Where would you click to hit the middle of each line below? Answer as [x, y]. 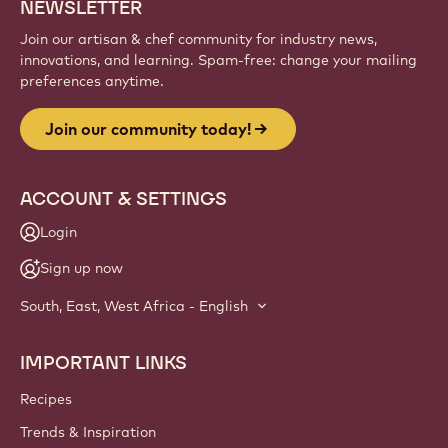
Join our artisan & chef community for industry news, [198, 312]
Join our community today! [148, 402]
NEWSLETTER [81, 281]
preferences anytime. [92, 354]
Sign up [73, 49]
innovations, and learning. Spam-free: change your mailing [218, 333]
